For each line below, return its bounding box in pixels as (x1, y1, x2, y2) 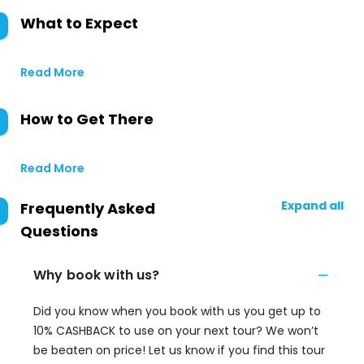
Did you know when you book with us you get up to (33, 303, 321, 319)
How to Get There (20, 109, 154, 129)
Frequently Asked (20, 198, 155, 219)
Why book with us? (33, 266, 160, 284)
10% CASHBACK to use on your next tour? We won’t (33, 323, 318, 339)
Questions (20, 221, 98, 241)
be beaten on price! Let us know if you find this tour (33, 342, 325, 358)
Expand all (281, 197, 344, 214)
